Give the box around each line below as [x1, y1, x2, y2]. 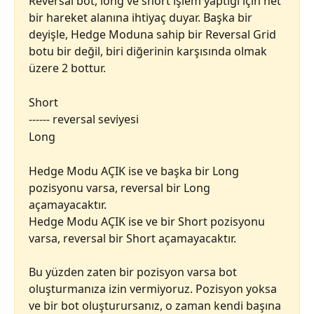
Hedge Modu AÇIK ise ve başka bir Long [29, 163, 242, 179]
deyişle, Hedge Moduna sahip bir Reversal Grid [29, 27, 279, 43]
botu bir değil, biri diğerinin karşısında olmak [29, 43, 270, 60]
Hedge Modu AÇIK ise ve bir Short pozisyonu [29, 213, 268, 229]
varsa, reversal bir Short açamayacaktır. [29, 230, 236, 246]
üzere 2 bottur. [29, 60, 106, 76]
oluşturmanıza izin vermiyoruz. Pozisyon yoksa [29, 281, 280, 297]
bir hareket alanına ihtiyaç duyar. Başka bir [29, 10, 255, 26]
